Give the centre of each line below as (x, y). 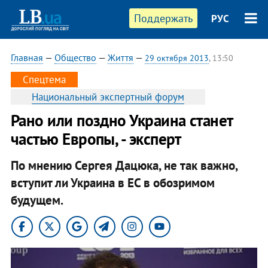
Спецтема (44, 80)
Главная (27, 57)
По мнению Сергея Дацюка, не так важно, (124, 165)
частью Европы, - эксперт (96, 139)
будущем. (37, 200)
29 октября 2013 (176, 58)
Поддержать (164, 18)
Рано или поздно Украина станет (121, 120)
